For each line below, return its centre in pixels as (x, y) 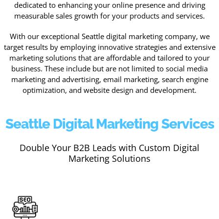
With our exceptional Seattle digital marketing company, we (109, 36)
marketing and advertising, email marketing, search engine (109, 79)
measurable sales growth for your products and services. (109, 15)
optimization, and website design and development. (109, 90)
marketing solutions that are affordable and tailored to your (109, 57)
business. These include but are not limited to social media (109, 68)
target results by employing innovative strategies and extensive (109, 47)
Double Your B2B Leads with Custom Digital (109, 147)
